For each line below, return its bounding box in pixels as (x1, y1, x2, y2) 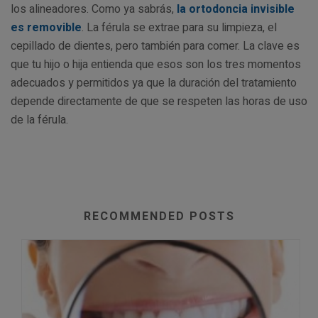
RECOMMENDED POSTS (83, 207, 235, 225)
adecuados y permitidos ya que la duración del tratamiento (11, 74, 297, 92)
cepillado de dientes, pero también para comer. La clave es (11, 37, 300, 55)
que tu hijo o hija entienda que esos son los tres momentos (11, 55, 301, 73)
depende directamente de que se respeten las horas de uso (11, 92, 307, 110)
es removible (11, 18, 82, 36)
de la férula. (11, 111, 68, 128)
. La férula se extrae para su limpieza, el (82, 18, 277, 36)
